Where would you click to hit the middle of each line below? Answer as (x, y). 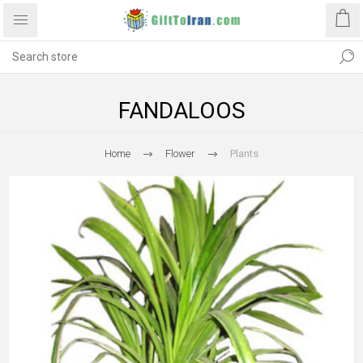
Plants (244, 154)
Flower (180, 154)
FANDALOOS (181, 111)
